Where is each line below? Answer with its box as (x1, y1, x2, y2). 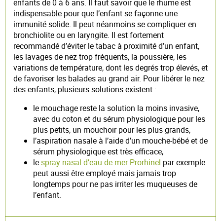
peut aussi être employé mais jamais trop (33, 167, 176, 179)
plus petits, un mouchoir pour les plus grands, (33, 124, 190, 135)
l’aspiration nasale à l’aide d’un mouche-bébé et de (33, 135, 208, 146)
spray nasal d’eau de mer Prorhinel (41, 156, 161, 168)
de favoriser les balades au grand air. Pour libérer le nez (13, 73, 205, 84)
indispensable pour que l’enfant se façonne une (13, 7, 178, 19)
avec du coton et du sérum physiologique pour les (33, 113, 205, 124)
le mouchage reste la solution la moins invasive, (33, 102, 199, 113)
